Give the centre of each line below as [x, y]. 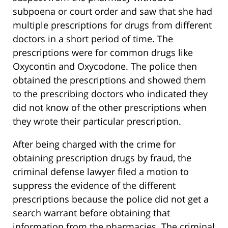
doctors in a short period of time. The [93, 39]
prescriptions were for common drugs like [103, 53]
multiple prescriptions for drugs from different [112, 25]
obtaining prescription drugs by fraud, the [102, 158]
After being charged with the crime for [94, 144]
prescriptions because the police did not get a [111, 199]
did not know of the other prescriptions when [110, 108]
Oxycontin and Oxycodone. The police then [105, 66]
